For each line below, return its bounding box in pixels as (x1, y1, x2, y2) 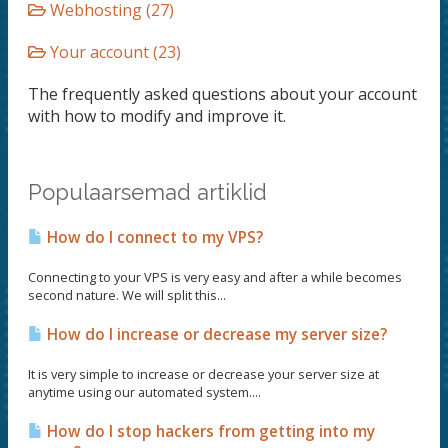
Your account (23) (46, 41, 181, 63)
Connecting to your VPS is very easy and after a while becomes (28, 268, 402, 286)
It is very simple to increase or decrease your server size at (28, 365, 379, 383)
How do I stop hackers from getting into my (43, 421, 375, 442)
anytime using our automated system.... (28, 383, 261, 401)
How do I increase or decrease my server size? (43, 324, 387, 345)
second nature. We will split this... (28, 286, 226, 304)
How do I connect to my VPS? (43, 227, 263, 248)
